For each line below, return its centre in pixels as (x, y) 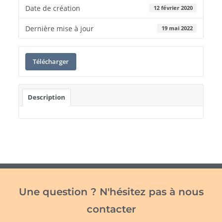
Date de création (53, 8)
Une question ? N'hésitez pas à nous (111, 192)
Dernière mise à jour (59, 28)
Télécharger (51, 61)
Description (46, 97)
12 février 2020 (173, 8)
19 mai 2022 (177, 28)
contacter (111, 209)
